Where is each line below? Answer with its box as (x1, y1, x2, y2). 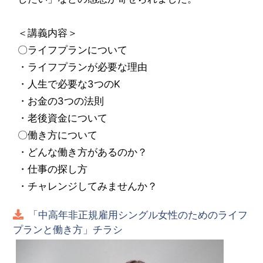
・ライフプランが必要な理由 (18, 60, 148, 73)
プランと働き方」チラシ (13, 223, 123, 235)
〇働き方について (18, 129, 98, 141)
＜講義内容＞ (18, 26, 78, 39)
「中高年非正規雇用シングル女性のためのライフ (28, 208, 248, 221)
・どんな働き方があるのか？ (18, 146, 148, 158)
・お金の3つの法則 (18, 95, 104, 107)
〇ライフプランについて (18, 43, 128, 56)
